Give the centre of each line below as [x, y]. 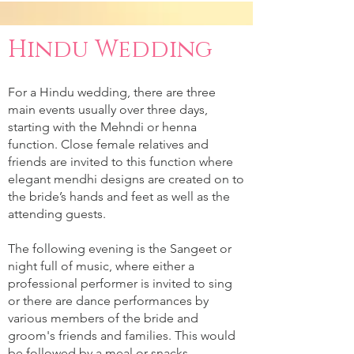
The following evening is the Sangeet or [120, 249]
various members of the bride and [103, 318]
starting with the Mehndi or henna [102, 127]
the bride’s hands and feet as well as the [119, 196]
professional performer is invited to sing [120, 283]
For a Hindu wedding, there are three [112, 92]
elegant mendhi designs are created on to [126, 179]
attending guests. [57, 214]
